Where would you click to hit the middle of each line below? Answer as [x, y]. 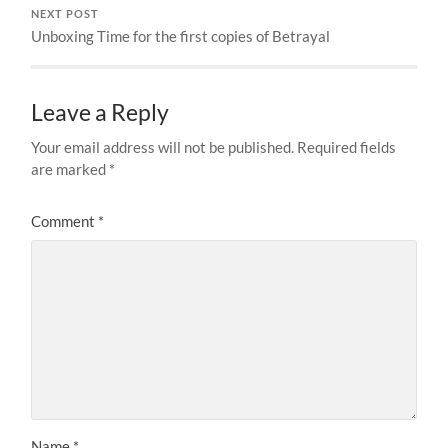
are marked [70, 168]
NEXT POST [65, 13]
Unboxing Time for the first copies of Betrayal [181, 35]
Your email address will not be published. [163, 146]
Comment [65, 220]
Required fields [347, 146]
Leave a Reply [100, 112]
